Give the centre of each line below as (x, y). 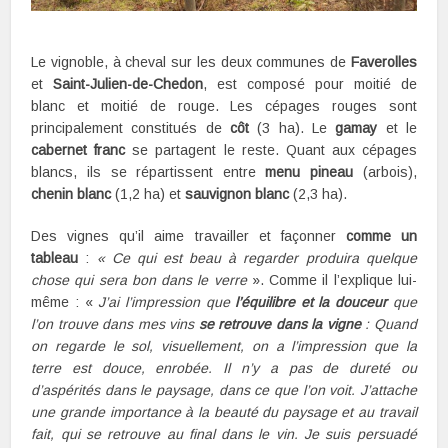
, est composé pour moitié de (310, 84)
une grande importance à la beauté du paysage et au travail (224, 412)
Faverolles (383, 62)
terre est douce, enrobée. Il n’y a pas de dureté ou (224, 368)
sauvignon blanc (237, 194)
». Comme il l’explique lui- (331, 280)
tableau (55, 258)
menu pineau (309, 172)
